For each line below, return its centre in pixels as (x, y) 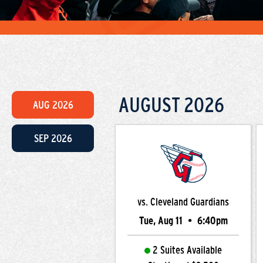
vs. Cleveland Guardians (183, 202)
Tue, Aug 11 (162, 221)
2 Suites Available (187, 250)
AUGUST (149, 104)
